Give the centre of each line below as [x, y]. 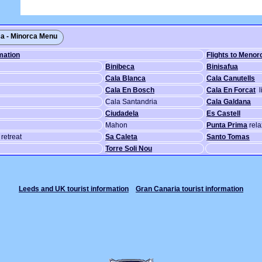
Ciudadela [122, 113]
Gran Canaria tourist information [189, 189]
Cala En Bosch [130, 90]
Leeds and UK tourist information [74, 189]
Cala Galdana [229, 102]
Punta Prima [227, 125]
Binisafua [222, 67]
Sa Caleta [121, 137]
